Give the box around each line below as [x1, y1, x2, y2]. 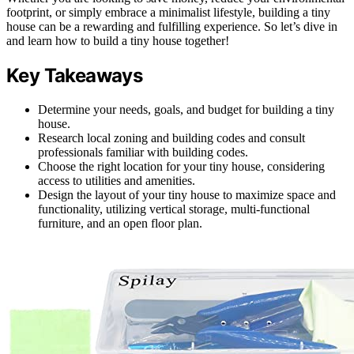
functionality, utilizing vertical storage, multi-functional [38, 202, 310, 217]
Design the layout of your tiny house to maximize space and [38, 188, 336, 202]
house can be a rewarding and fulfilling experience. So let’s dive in [6, 20, 337, 34]
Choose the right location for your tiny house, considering [38, 160, 325, 174]
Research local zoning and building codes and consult [38, 131, 305, 145]
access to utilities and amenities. [38, 174, 195, 188]
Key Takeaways [6, 64, 143, 88]
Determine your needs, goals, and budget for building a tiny [38, 103, 334, 117]
